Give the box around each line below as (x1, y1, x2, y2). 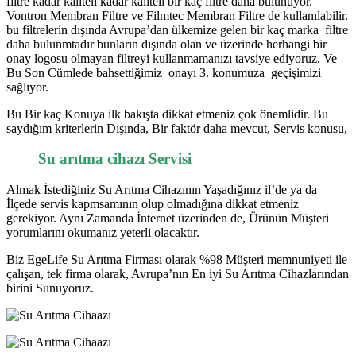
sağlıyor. (6, 79, 48, 94)
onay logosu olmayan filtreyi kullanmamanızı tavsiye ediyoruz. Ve (6, 51, 337, 65)
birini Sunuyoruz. (6, 281, 94, 296)
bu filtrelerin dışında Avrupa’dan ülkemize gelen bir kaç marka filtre (6, 22, 348, 37)
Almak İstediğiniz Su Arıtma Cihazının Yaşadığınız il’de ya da (6, 183, 317, 197)
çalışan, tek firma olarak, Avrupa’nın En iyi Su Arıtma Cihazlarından (6, 267, 349, 281)
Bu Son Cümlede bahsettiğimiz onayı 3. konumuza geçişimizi (6, 65, 321, 79)
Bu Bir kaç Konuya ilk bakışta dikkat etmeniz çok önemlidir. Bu (6, 106, 328, 121)
